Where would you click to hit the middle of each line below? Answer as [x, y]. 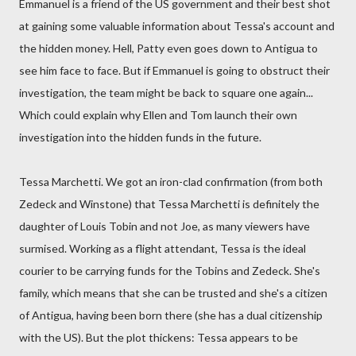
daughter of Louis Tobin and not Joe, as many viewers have [164, 226]
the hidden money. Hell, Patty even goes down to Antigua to [168, 48]
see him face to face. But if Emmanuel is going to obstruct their [174, 70]
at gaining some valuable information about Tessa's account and [177, 26]
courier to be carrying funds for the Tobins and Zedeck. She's [170, 271]
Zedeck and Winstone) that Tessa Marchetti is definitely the [169, 204]
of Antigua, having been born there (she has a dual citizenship [171, 315]
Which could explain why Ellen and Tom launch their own [158, 115]
